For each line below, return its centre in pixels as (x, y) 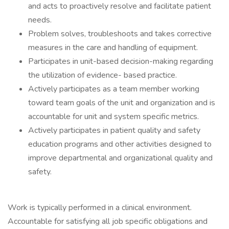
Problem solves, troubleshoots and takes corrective (120, 34)
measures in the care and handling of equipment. (113, 48)
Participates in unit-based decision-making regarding (121, 61)
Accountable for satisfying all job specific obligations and (108, 221)
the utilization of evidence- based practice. (102, 75)
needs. (40, 20)
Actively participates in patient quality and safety (114, 130)
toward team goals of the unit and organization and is (122, 103)
